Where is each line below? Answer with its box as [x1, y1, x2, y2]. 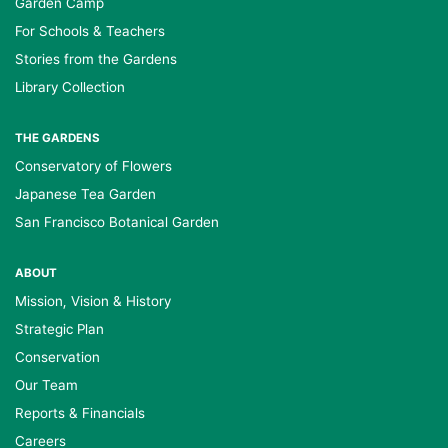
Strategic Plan [15, 320, 104, 337]
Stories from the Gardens [15, 50, 177, 67]
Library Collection [15, 78, 125, 95]
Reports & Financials [15, 404, 145, 421]
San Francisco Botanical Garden [15, 213, 219, 230]
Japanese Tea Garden [15, 185, 156, 202]
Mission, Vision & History [15, 292, 171, 309]
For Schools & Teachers [15, 22, 165, 39]
